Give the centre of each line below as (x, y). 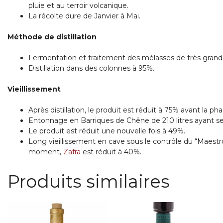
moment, (46, 152)
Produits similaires (89, 182)
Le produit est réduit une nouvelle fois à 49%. (107, 131)
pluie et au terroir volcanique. (79, 6)
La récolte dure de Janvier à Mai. (85, 16)
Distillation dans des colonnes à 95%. (92, 68)
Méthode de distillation (52, 37)
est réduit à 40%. (111, 152)
